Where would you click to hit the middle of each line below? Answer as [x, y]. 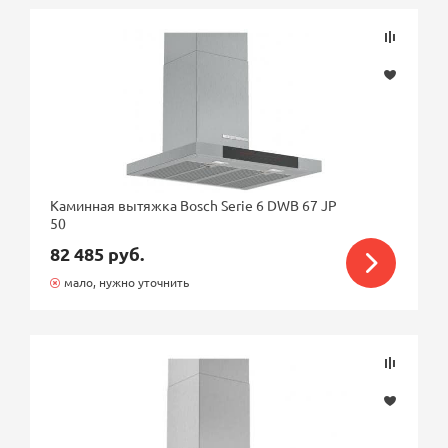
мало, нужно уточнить [125, 282]
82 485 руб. [97, 253]
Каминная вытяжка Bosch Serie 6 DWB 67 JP [194, 205]
